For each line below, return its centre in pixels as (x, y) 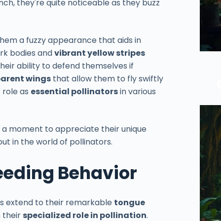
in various (137, 92)
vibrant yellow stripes (100, 53)
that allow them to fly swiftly (107, 79)
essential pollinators (74, 92)
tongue (130, 202)
